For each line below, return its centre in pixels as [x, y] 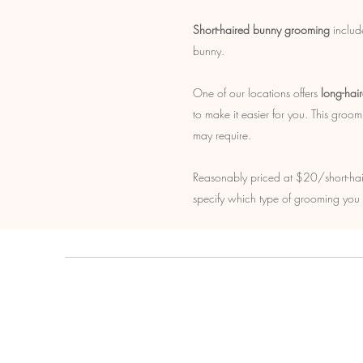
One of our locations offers [257, 93]
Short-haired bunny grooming [261, 30]
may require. [222, 135]
